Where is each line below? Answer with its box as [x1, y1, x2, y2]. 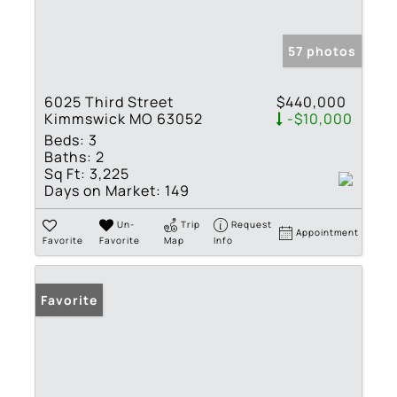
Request [231, 218, 273, 231]
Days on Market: [44, 181, 161, 201]
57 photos [288, 43, 356, 60]
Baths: [44, 147, 92, 167]
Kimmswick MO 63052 [44, 109, 203, 129]
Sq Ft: [44, 164, 86, 184]
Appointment [296, 226, 360, 239]
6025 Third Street [44, 92, 174, 113]
